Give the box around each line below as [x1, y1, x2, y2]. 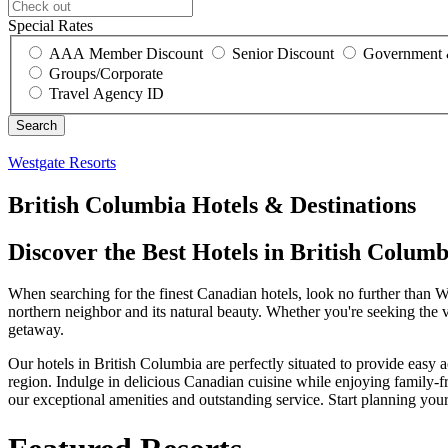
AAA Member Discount [49, 44, 203, 62]
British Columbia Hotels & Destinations [8, 191, 416, 218]
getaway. [8, 321, 64, 339]
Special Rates [8, 17, 93, 35]
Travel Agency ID [49, 84, 164, 102]
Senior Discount [232, 44, 334, 62]
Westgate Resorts [8, 153, 116, 171]
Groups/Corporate [49, 64, 163, 82]
